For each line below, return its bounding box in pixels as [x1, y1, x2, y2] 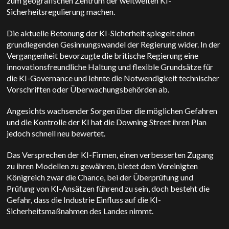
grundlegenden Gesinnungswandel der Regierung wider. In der [7, 39, 221, 49]
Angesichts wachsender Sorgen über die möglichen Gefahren [7, 106, 218, 116]
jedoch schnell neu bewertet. [7, 128, 106, 138]
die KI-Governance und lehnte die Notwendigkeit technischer [7, 73, 220, 83]
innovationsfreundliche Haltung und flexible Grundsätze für [7, 62, 214, 72]
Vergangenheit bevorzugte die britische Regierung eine [7, 51, 199, 60]
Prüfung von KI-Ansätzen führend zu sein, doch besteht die [7, 184, 210, 193]
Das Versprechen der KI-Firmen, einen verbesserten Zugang [7, 150, 214, 159]
